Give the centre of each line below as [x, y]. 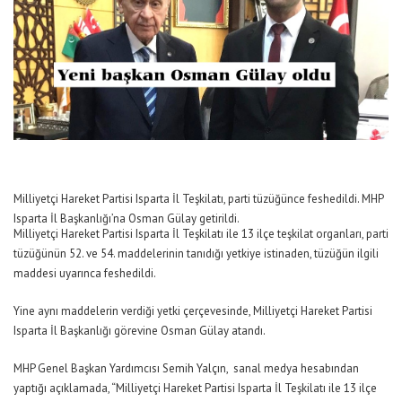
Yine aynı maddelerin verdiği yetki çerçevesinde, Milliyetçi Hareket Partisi [193, 311]
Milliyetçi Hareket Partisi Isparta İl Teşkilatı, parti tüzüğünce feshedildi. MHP [198, 199]
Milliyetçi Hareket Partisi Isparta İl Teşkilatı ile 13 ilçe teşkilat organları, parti [201, 234]
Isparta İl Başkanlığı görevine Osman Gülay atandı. [140, 331]
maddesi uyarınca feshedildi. [85, 274]
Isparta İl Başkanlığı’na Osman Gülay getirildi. [127, 219]
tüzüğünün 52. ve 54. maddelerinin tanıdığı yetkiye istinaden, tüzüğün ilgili [196, 254]
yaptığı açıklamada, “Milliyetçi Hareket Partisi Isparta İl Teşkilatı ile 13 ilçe [195, 389]
